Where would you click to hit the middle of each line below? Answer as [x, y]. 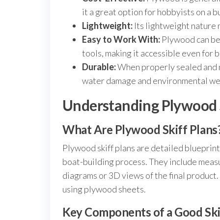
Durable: [99, 67]
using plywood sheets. [104, 189]
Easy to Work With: [121, 39]
